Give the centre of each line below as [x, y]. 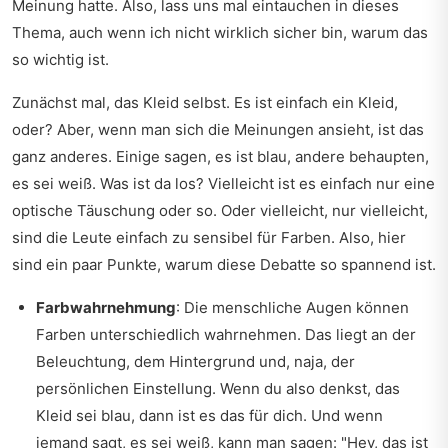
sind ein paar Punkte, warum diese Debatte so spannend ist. [224, 264]
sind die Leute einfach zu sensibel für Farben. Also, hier [209, 237]
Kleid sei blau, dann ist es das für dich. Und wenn [209, 415]
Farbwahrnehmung [106, 307]
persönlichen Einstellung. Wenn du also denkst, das [218, 388]
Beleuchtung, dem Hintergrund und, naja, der [195, 361]
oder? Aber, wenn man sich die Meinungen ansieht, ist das [218, 129]
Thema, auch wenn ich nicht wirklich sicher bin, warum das [220, 32]
